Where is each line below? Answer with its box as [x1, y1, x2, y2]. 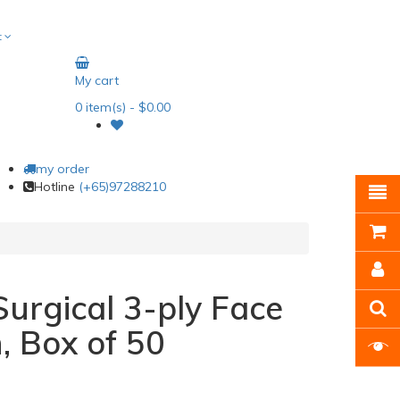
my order [36, 161, 89, 177]
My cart [74, 72, 119, 88]
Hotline [34, 179, 79, 195]
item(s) [81, 99, 126, 115]
